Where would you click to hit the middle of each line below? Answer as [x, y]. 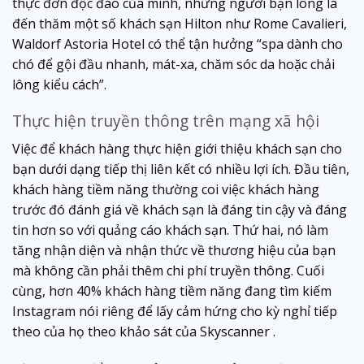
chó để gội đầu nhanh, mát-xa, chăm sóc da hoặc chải [173, 64]
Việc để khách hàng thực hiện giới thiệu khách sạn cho [177, 148]
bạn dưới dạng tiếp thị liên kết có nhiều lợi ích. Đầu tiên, [181, 169]
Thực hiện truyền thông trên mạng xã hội [166, 121]
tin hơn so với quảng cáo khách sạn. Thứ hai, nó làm [170, 230]
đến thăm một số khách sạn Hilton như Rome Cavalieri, [180, 23]
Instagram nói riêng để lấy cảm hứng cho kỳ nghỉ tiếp [175, 311]
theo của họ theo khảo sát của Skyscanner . [144, 331]
